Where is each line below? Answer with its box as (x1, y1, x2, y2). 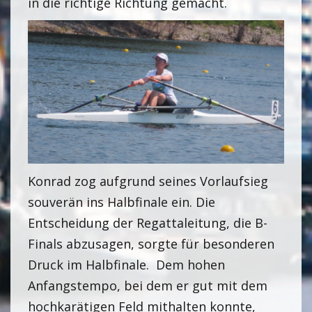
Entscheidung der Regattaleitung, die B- (28, 214, 267, 232)
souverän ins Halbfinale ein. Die (28, 194, 215, 211)
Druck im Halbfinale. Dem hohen (28, 256, 225, 274)
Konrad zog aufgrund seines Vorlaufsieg (28, 173, 268, 190)
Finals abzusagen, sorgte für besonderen (28, 235, 274, 253)
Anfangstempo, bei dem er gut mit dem (28, 277, 267, 295)
